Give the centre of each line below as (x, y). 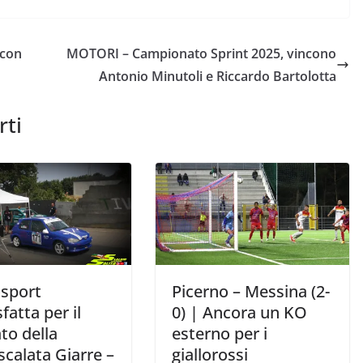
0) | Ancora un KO (239, 312)
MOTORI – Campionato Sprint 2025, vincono (201, 53)
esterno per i (220, 333)
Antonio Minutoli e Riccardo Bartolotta (218, 76)
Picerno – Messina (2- (251, 291)
